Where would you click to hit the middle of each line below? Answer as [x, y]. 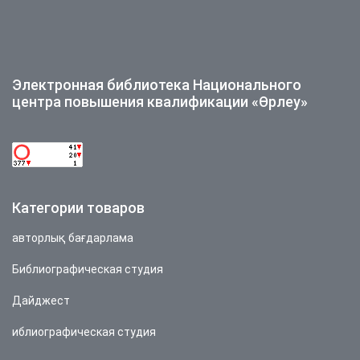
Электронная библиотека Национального [157, 85]
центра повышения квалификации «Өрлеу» [160, 102]
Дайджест [41, 301]
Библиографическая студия [88, 270]
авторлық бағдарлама [73, 238]
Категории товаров [78, 208]
